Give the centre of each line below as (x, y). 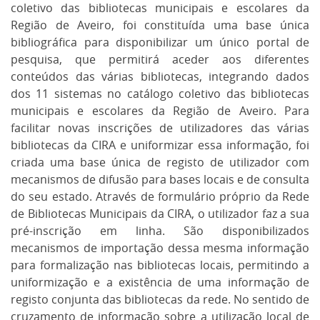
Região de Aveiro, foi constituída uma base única (160, 25)
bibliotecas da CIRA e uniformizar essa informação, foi (160, 145)
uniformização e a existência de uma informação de (160, 282)
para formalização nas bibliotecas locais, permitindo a (160, 265)
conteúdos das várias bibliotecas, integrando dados (160, 76)
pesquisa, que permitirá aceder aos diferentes (160, 59)
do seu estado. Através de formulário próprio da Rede (160, 196)
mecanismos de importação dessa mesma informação (160, 248)
